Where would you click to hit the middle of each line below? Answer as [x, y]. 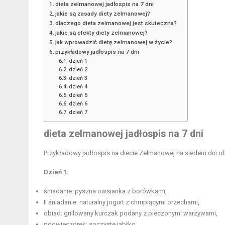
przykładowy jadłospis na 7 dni [97, 51]
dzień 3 [78, 78]
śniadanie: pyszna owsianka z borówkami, [105, 191]
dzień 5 [78, 95]
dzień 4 [78, 86]
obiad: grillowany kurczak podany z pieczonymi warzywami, [131, 213]
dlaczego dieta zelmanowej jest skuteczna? [116, 23]
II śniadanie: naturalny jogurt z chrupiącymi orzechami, [122, 202]
